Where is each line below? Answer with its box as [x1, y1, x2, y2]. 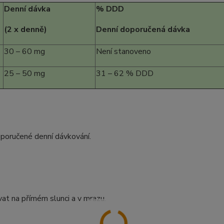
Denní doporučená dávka [96, 24, 190, 35]
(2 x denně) [4, 24, 47, 35]
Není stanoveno [96, 46, 151, 57]
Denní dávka [4, 3, 50, 14]
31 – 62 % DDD [96, 68, 153, 79]
